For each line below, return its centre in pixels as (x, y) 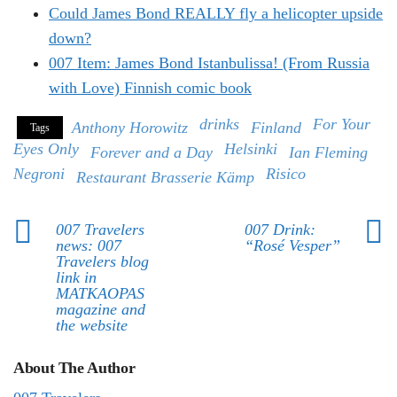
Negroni (39, 174)
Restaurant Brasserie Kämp (165, 178)
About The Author (74, 368)
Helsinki (251, 149)
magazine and (101, 310)
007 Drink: (280, 230)
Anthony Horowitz (130, 128)
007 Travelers (100, 230)
